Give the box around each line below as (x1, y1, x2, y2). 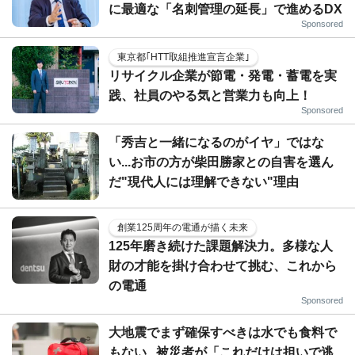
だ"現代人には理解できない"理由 (109, 175, 299, 189)
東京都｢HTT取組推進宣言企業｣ (117, 52, 250, 63)
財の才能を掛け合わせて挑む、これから (109, 259, 337, 273)
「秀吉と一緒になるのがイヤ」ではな (109, 136, 324, 149)
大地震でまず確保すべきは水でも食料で (109, 326, 337, 339)
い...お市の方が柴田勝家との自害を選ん (109, 155, 334, 169)
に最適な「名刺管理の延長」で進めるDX (109, 2, 342, 16)
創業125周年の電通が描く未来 (117, 222, 248, 233)
